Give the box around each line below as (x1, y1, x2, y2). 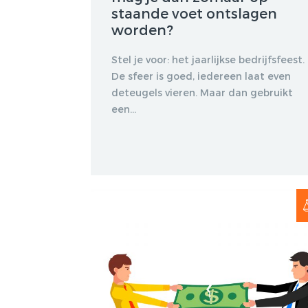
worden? (111, 21, 173, 38)
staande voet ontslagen (111, 4, 277, 21)
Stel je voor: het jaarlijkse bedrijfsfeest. (111, 53, 305, 65)
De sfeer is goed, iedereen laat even (111, 69, 291, 82)
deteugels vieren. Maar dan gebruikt (111, 86, 293, 98)
